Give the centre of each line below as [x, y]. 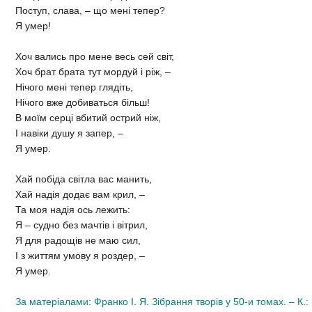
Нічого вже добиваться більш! [83, 103]
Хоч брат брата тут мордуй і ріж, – [93, 72]
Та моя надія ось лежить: [73, 210]
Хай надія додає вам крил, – [80, 195]
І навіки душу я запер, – [69, 133]
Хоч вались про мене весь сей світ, [95, 57]
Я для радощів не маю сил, [78, 241]
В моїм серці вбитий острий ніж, [88, 118]
